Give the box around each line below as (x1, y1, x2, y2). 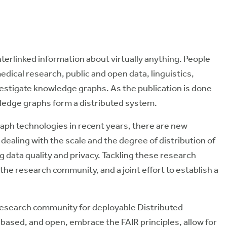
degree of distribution (119, 135, 206, 146)
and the (86, 135, 119, 146)
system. (124, 97, 157, 108)
